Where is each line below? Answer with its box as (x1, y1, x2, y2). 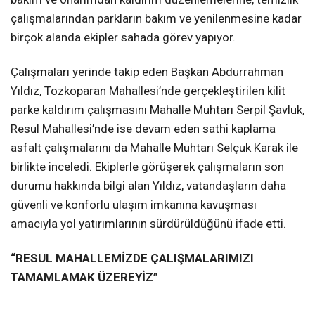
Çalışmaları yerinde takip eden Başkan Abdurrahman (11, 64, 283, 79)
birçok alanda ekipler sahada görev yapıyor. (11, 30, 236, 44)
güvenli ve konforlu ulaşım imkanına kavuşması (11, 197, 257, 212)
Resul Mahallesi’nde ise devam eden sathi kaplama (11, 121, 276, 136)
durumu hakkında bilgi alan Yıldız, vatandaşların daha (11, 178, 286, 193)
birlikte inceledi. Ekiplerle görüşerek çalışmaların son (11, 159, 284, 174)
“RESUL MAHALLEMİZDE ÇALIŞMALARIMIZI (11, 250, 254, 265)
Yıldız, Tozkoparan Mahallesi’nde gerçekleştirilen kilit (11, 83, 285, 98)
